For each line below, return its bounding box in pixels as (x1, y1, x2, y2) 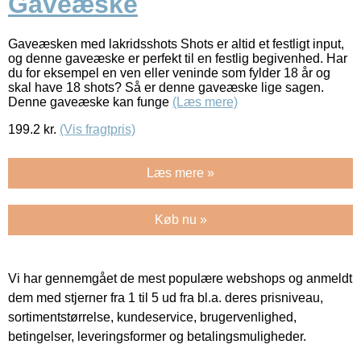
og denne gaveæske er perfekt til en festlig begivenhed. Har (8, 51, 347, 65)
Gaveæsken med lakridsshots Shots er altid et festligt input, (8, 36, 344, 51)
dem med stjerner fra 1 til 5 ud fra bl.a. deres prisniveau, (8, 290, 323, 305)
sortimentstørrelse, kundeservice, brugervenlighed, (8, 309, 297, 324)
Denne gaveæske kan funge (8, 94, 172, 109)
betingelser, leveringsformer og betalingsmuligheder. (8, 329, 306, 343)
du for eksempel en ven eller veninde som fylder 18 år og (8, 65, 330, 80)
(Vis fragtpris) (60, 122, 135, 136)
